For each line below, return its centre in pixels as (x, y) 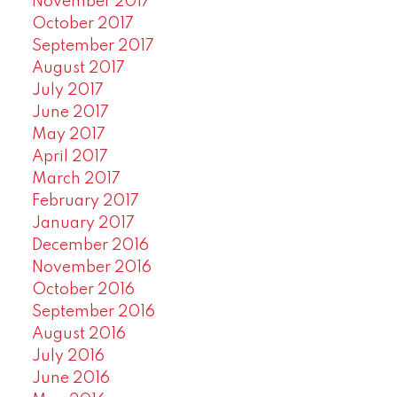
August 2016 (78, 334)
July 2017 (67, 90)
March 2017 (76, 179)
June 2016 (70, 378)
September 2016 (93, 311)
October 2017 (82, 23)
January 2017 (83, 223)
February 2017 (85, 201)
